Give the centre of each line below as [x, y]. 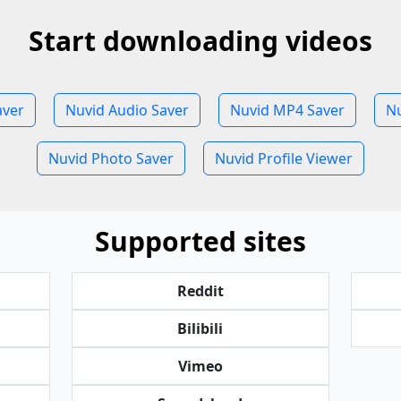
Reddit [200, 291]
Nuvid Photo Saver [111, 158]
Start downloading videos [200, 41]
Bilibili [200, 328]
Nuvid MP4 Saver [287, 110]
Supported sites [200, 241]
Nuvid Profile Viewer [284, 158]
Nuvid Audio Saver [127, 110]
